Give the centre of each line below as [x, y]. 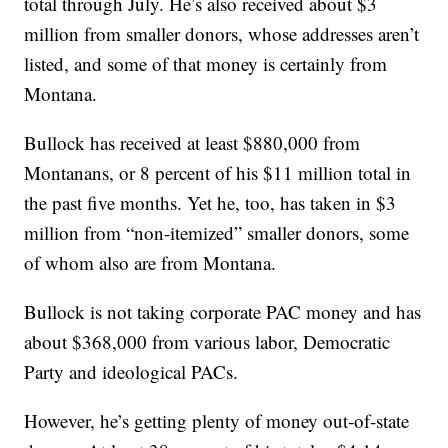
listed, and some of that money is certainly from [206, 64]
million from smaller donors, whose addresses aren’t [222, 34]
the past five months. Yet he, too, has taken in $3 [210, 203]
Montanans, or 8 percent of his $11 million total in [218, 173]
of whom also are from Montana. [150, 263]
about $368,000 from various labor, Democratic [207, 342]
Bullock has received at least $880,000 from [192, 143]
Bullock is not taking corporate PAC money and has [223, 312]
